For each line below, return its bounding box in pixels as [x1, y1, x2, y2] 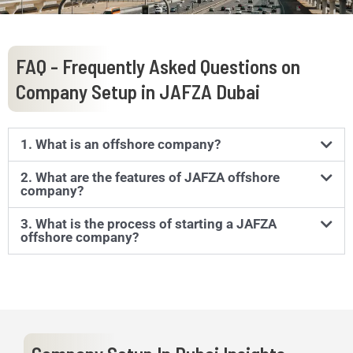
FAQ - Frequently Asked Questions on [16, 54, 300, 78]
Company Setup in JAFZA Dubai [16, 79, 260, 103]
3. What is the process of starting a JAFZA [20, 215, 277, 232]
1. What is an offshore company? [20, 136, 221, 152]
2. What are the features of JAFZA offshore [20, 169, 280, 185]
